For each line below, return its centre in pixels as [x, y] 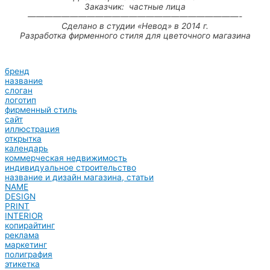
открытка [23, 139]
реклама [22, 235]
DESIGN [20, 197]
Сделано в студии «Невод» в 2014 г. [135, 26]
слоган [19, 91]
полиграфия [29, 255]
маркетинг [26, 245]
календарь [27, 149]
